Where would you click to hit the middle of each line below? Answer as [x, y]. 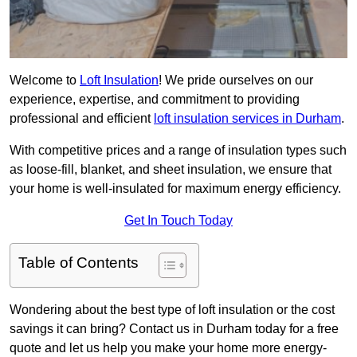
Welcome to [45, 80]
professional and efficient [82, 119]
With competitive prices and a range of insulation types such [178, 151]
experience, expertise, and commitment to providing [155, 100]
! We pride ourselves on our [236, 80]
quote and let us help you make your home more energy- [168, 348]
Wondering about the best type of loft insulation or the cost [172, 310]
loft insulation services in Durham [247, 119]
